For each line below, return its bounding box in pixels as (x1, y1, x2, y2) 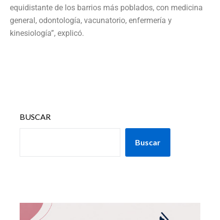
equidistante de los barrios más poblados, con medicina (10, 2, 203, 12)
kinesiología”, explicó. (10, 28, 84, 38)
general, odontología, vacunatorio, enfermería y (10, 15, 172, 25)
